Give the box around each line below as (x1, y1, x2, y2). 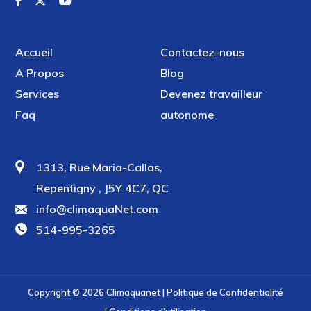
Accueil (15, 44, 53, 59)
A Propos (15, 65, 65, 80)
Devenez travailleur (160, 86, 262, 101)
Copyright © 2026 (28, 287, 106, 298)
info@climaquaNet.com (36, 202, 159, 216)
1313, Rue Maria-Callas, (36, 160, 163, 174)
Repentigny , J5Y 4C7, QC (36, 181, 169, 195)
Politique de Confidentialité (167, 287, 283, 298)
